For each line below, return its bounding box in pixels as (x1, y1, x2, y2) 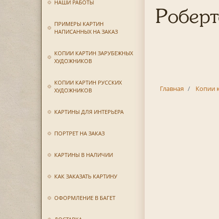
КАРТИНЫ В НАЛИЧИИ (54, 151, 113, 158)
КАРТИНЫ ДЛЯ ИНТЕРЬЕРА (54, 108, 124, 115)
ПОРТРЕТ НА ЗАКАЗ (54, 130, 105, 137)
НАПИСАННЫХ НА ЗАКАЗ (54, 28, 118, 35)
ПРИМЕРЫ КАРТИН (54, 20, 104, 27)
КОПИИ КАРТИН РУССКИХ (54, 79, 122, 86)
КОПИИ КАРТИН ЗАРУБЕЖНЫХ (54, 49, 133, 57)
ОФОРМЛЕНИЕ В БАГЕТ (54, 194, 115, 201)
